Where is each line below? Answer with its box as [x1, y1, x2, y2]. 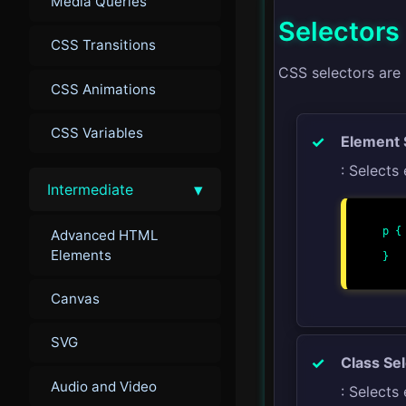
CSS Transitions [51, 36, 156, 54]
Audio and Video [51, 377, 157, 395]
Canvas [51, 289, 100, 307]
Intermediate [47, 180, 133, 199]
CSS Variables [51, 124, 143, 142]
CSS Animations [51, 80, 156, 98]
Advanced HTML [51, 226, 159, 244]
